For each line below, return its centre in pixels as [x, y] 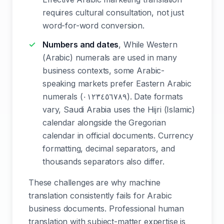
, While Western [148, 44]
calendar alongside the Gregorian [104, 122]
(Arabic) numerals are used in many [110, 57]
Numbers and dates [81, 44]
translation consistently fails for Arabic [100, 195]
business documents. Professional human [106, 208]
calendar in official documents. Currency [118, 135]
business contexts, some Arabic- [104, 70]
